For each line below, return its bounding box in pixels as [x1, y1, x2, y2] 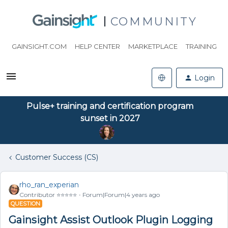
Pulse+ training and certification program [26, 101, 193, 111]
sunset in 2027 [80, 113, 140, 123]
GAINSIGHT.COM [11, 42, 67, 50]
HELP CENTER [74, 42, 120, 50]
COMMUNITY [110, 14, 197, 28]
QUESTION [11, 200, 40, 207]
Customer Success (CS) [15, 153, 98, 162]
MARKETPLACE [128, 42, 178, 50]
